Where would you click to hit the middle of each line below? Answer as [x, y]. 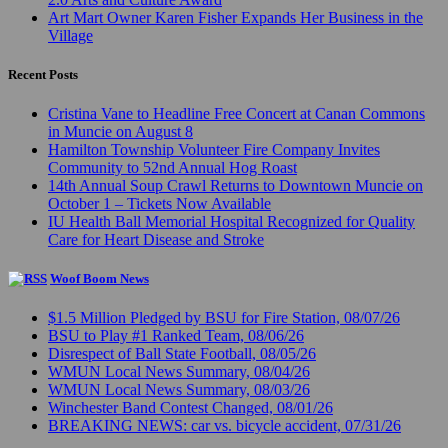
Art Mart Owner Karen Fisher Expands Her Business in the [235, 17]
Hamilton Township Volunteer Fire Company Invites [214, 150]
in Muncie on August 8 [120, 132]
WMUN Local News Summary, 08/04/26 [179, 372]
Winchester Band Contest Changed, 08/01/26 [190, 408]
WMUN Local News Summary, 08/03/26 [179, 390]
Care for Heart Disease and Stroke [156, 240]
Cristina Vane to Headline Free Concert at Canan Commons [236, 114]
